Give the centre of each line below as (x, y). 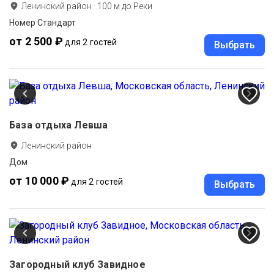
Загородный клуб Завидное (77, 265)
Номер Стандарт (43, 23)
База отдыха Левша (59, 125)
